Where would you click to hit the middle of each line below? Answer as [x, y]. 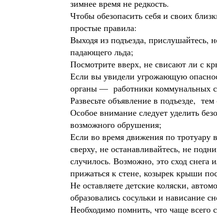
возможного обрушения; [116, 124]
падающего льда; [102, 52]
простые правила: [103, 28]
